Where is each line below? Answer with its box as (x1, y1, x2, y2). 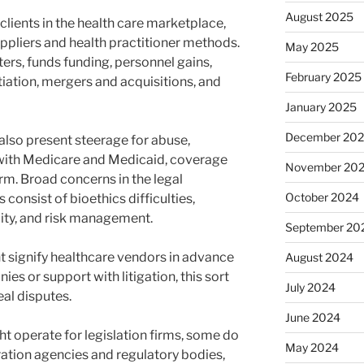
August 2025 (284, 9, 353, 24)
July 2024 (284, 279, 336, 294)
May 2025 (284, 39, 339, 54)
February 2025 (284, 69, 362, 84)
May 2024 (284, 340, 339, 354)
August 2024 (284, 249, 353, 264)
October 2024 (284, 189, 359, 204)
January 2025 (284, 99, 357, 114)
